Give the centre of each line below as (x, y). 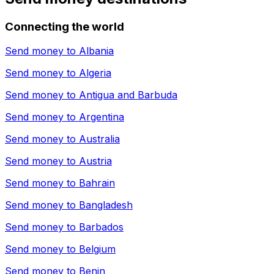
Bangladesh (106, 205)
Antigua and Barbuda (128, 95)
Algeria (95, 73)
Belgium (97, 249)
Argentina (102, 117)
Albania (96, 51)
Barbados (101, 227)
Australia (99, 139)
